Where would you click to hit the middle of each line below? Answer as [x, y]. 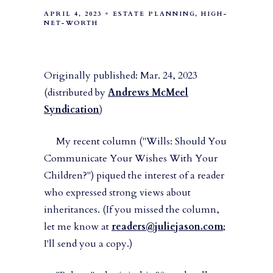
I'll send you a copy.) [88, 244]
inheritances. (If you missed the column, [132, 210]
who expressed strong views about [117, 193]
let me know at [78, 227]
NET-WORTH [71, 23]
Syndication [72, 110]
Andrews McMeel [148, 93]
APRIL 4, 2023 [73, 14]
